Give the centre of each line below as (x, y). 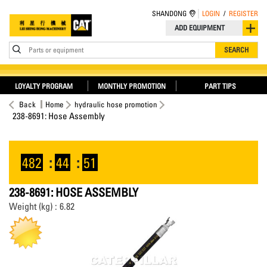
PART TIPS (221, 86)
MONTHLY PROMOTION (132, 86)
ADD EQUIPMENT (200, 28)
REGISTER (243, 13)
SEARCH (236, 50)
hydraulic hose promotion (116, 104)
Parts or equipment (56, 50)
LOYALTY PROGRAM (44, 86)
